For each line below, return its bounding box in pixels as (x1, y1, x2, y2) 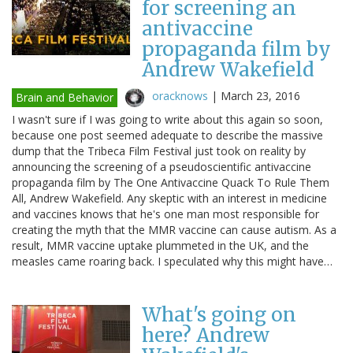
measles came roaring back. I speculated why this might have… (12, 253, 333, 269)
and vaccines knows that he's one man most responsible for (12, 206, 319, 221)
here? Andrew (142, 322, 269, 347)
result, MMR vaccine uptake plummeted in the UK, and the (12, 237, 309, 253)
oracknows (152, 87, 208, 103)
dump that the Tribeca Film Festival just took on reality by (12, 143, 306, 158)
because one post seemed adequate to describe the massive (12, 127, 323, 143)
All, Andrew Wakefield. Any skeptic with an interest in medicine (12, 190, 327, 206)
